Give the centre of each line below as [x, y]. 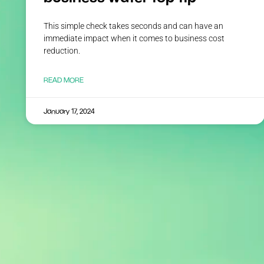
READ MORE [64, 80]
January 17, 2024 [69, 111]
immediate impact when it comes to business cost [134, 38]
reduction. [62, 50]
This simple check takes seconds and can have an [133, 26]
